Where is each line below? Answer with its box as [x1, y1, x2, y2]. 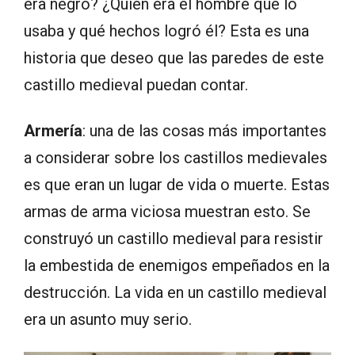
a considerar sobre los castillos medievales [24, 147, 327, 167]
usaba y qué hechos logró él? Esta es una [24, 21, 309, 40]
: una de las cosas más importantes [82, 120, 326, 140]
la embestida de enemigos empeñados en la [24, 255, 330, 275]
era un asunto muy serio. [24, 309, 192, 329]
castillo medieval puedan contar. [24, 74, 248, 94]
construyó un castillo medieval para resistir [24, 228, 323, 248]
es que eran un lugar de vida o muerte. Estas [24, 174, 330, 194]
